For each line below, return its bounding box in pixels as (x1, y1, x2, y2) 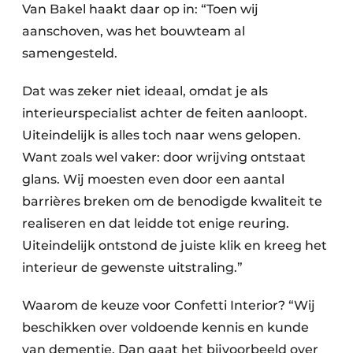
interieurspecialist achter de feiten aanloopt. (22, 105, 307, 121)
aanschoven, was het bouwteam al (22, 23, 245, 39)
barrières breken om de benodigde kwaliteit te (22, 193, 322, 209)
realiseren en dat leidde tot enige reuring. (22, 215, 289, 231)
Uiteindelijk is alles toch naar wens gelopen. (22, 127, 301, 143)
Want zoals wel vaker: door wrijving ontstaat (22, 149, 306, 165)
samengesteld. (22, 45, 133, 61)
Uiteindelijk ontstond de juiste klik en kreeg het (22, 237, 327, 253)
